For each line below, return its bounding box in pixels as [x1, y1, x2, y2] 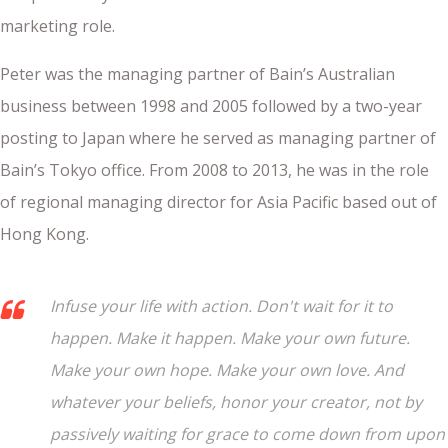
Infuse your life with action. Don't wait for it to [50, 295, 393, 318]
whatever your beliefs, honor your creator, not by [50, 391, 422, 414]
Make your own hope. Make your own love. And [50, 359, 404, 382]
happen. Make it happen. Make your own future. [50, 327, 410, 350]
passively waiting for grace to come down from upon [50, 423, 445, 446]
